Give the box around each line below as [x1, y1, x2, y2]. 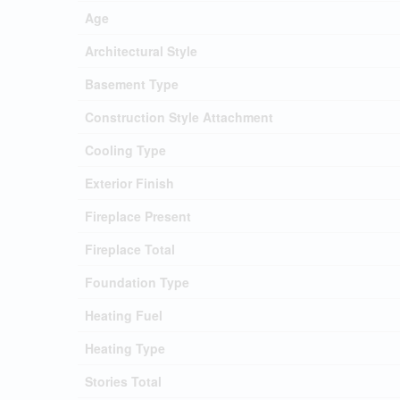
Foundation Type [85, 272, 189, 291]
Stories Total [85, 371, 162, 390]
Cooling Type [85, 140, 166, 159]
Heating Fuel [85, 305, 162, 324]
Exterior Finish [85, 173, 174, 192]
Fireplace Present [85, 206, 191, 225]
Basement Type [85, 74, 179, 93]
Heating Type [85, 338, 165, 357]
